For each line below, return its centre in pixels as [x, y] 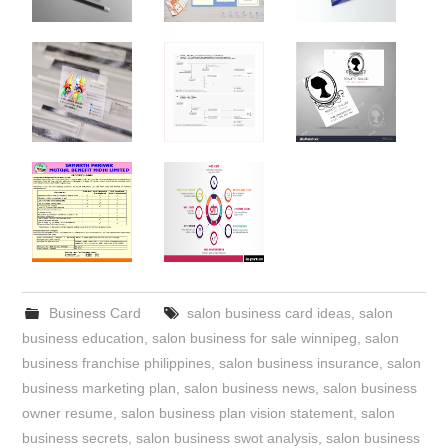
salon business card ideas [268, 313]
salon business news [250, 388]
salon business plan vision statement [237, 413]
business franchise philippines [117, 363]
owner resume [68, 413]
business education [83, 338]
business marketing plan [99, 388]
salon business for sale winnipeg [255, 338]
